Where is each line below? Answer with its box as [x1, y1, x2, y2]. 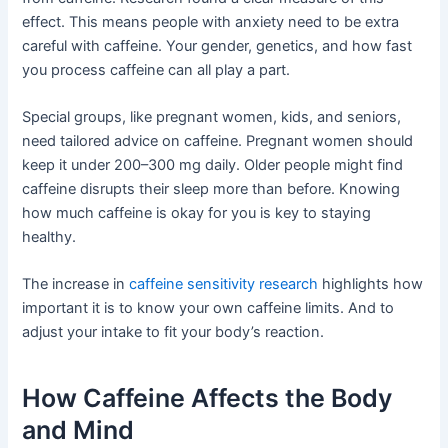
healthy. [22, 227, 77, 246]
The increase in [22, 275, 130, 294]
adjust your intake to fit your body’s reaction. [22, 323, 325, 342]
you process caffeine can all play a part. [22, 60, 291, 79]
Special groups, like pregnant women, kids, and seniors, [22, 107, 402, 126]
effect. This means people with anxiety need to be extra [22, 12, 400, 31]
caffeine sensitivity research [129, 275, 319, 294]
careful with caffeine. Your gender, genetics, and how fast [22, 36, 413, 55]
